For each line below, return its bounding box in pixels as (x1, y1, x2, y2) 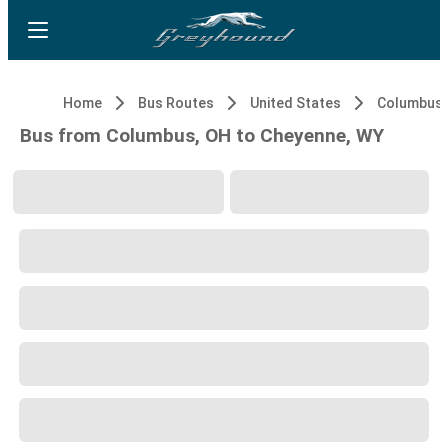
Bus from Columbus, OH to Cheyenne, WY (20, 124, 384, 147)
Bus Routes (138, 95, 214, 111)
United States (250, 95, 341, 111)
